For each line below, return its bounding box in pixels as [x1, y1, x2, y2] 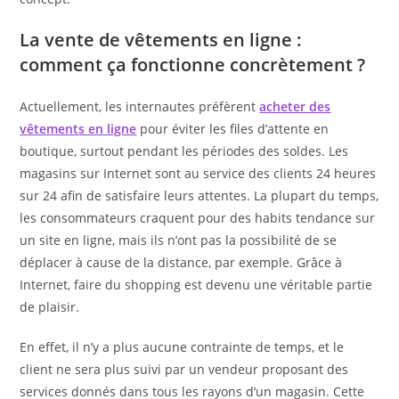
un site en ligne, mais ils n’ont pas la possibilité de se [20, 231, 338, 248]
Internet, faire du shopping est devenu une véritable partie [20, 275, 373, 293]
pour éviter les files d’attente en [136, 119, 330, 137]
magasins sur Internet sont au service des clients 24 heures [20, 164, 377, 182]
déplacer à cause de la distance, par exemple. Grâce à [20, 253, 343, 271]
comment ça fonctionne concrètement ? [20, 52, 366, 77]
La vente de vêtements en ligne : [20, 27, 303, 52]
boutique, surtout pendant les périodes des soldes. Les [20, 142, 349, 159]
